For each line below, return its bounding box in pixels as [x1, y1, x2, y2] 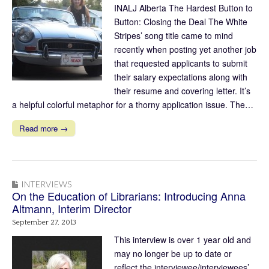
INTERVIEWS [21, 179, 71, 190]
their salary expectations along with [114, 71, 247, 83]
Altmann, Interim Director [12, 201, 131, 217]
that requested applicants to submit [114, 57, 247, 70]
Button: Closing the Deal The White [114, 16, 247, 28]
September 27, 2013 [12, 219, 76, 227]
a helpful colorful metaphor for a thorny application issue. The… [12, 98, 253, 111]
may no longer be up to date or [114, 247, 232, 259]
